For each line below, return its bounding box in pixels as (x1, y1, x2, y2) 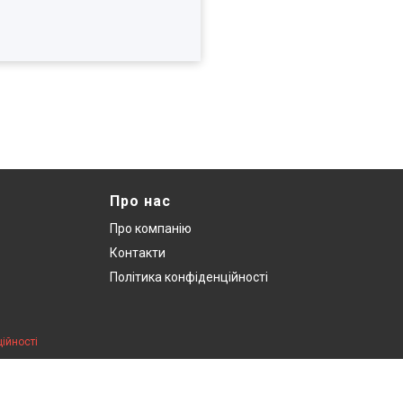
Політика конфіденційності (110, 269, 268, 284)
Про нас (110, 192, 171, 210)
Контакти (110, 245, 166, 260)
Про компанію (110, 220, 192, 236)
